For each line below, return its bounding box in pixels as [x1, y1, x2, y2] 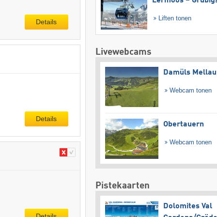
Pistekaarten [95, 181, 150, 191]
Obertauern [163, 121, 204, 129]
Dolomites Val [163, 202, 212, 211]
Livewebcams [95, 47, 152, 57]
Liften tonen [156, 14, 192, 22]
